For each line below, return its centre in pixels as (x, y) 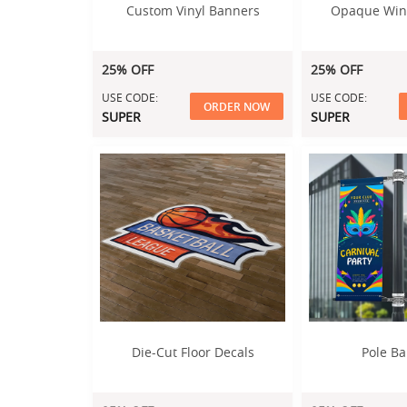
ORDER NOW (237, 106)
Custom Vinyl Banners (193, 10)
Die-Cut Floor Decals (193, 352)
